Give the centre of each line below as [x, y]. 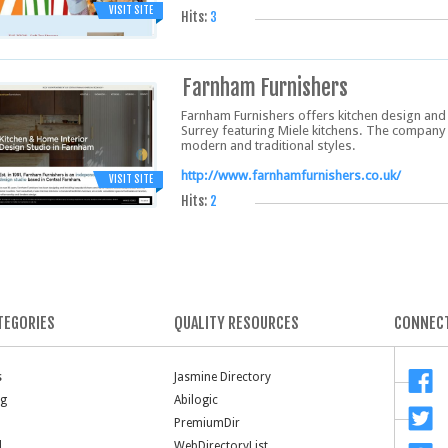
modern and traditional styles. [268, 145]
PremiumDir [207, 423]
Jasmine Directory [222, 377]
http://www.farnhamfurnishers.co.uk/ [291, 175]
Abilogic [196, 400]
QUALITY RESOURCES [236, 323]
